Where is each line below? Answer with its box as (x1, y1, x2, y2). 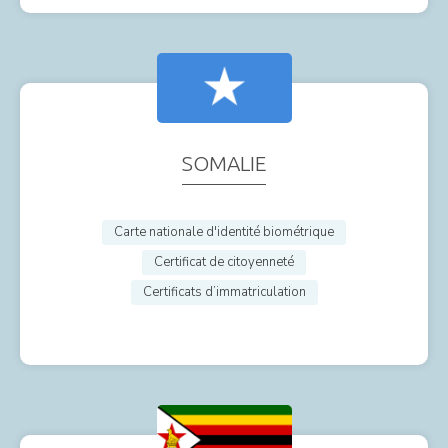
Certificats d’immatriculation (142, 282, 306, 301)
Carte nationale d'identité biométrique (114, 222, 334, 241)
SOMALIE (182, 150, 266, 175)
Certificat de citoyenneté (154, 252, 294, 271)
